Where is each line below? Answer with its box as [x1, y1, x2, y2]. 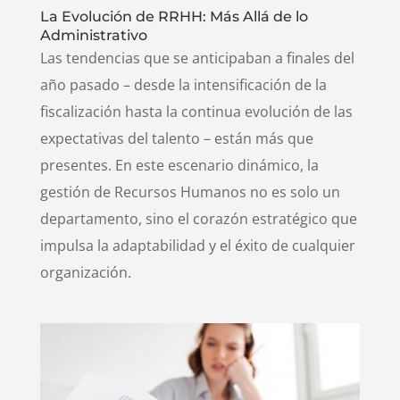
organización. [39, 262, 131, 283]
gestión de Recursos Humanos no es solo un [39, 182, 340, 203]
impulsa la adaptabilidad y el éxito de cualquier [39, 236, 355, 256]
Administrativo [39, 27, 147, 45]
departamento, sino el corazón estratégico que [39, 209, 357, 229]
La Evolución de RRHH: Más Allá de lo [39, 8, 308, 26]
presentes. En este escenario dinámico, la [39, 155, 319, 176]
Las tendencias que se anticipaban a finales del [39, 48, 354, 69]
